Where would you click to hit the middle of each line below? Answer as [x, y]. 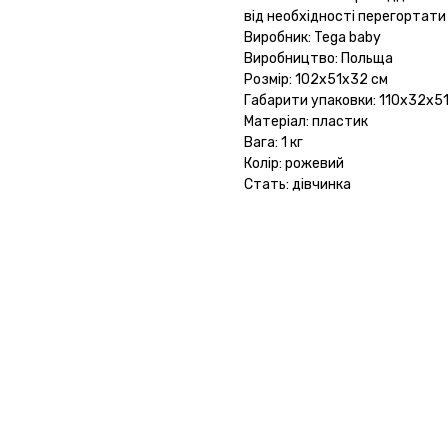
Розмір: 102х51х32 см [316, 80]
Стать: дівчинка [297, 185]
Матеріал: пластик [306, 122]
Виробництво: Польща [318, 59]
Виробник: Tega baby [312, 38]
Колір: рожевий [294, 164]
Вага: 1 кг [273, 143]
